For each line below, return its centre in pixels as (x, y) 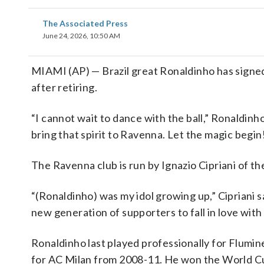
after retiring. (65, 87)
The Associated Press (85, 23)
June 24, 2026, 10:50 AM (81, 36)
